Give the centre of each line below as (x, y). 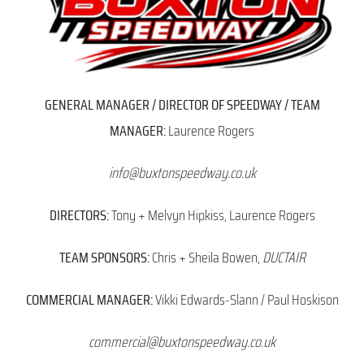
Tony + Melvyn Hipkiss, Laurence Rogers (212, 215)
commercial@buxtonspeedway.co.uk (182, 342)
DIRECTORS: (79, 215)
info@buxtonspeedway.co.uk (182, 173)
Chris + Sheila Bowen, (206, 257)
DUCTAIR (284, 257)
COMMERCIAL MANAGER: (89, 299)
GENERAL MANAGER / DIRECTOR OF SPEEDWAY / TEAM (182, 104)
